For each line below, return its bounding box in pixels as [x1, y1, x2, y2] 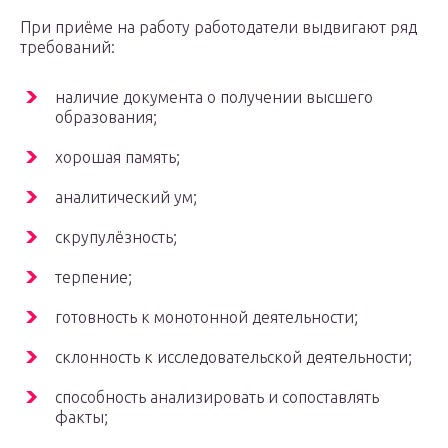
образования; [55, 108, 157, 127]
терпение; [55, 268, 132, 287]
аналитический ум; [55, 188, 197, 207]
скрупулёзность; [55, 228, 177, 247]
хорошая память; [55, 148, 180, 167]
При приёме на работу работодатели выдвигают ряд [20, 18, 417, 37]
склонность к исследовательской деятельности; [55, 348, 412, 367]
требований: [20, 38, 115, 57]
